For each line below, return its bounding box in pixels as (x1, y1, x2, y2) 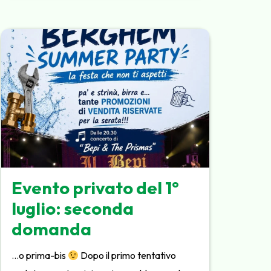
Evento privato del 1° (11, 176, 180, 198)
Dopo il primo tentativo (79, 249, 177, 262)
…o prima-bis (11, 249, 68, 262)
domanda (11, 217, 92, 240)
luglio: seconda (11, 197, 134, 219)
